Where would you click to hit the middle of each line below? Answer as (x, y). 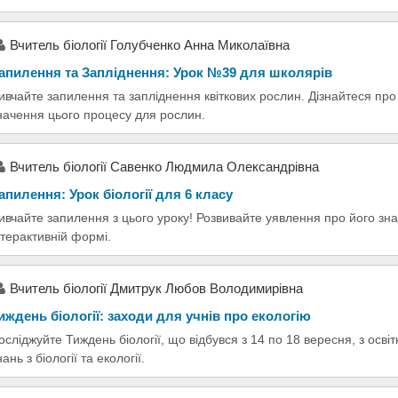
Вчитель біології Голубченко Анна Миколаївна (150, 44)
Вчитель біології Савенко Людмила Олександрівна (164, 166)
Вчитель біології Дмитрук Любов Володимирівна (156, 288)
